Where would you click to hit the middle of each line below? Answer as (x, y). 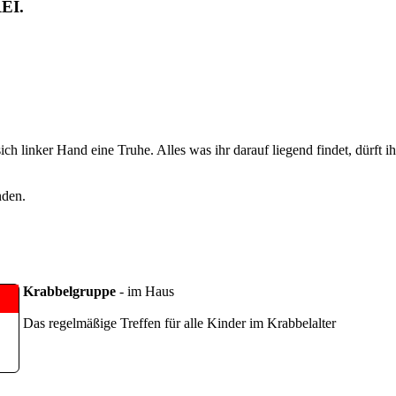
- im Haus (147, 292)
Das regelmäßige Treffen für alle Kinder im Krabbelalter (179, 324)
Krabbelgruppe (71, 292)
